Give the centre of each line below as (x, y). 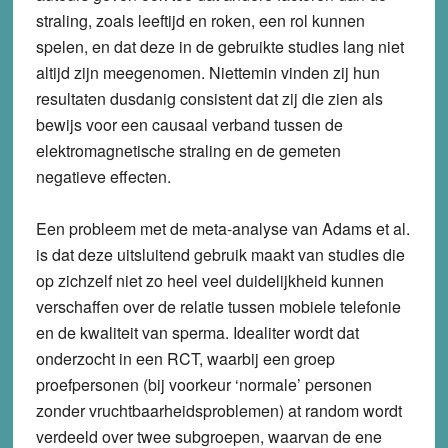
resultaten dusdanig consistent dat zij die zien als (209, 98)
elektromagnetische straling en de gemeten (188, 150)
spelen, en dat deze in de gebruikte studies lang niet (219, 46)
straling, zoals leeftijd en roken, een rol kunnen (200, 20)
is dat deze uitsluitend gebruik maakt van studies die (220, 254)
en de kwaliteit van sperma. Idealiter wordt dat (197, 332)
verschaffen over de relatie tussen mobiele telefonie (218, 306)
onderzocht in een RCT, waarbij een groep (185, 358)
